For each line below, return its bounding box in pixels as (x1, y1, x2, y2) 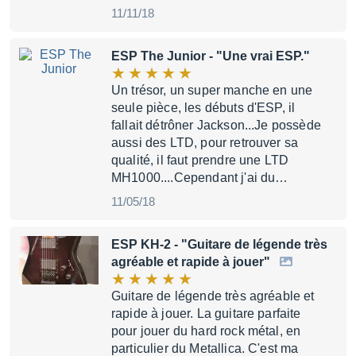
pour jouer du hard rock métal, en (111, 324, 301, 338)
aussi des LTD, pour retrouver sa (111, 136, 299, 149)
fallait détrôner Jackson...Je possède (111, 118, 321, 132)
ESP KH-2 (111, 238, 171, 251)
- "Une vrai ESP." (206, 49, 310, 63)
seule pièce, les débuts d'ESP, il (111, 101, 296, 114)
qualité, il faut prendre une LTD (111, 153, 289, 167)
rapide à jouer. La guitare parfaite (111, 307, 301, 320)
